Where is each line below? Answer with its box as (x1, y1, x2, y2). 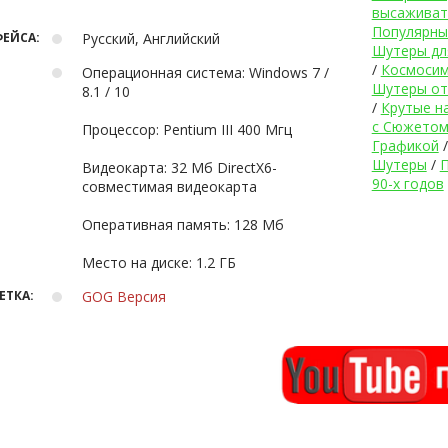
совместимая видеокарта (82, 177, 257, 196)
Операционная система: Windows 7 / (82, 63, 329, 82)
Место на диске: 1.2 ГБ (82, 253, 236, 272)
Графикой (371, 136, 439, 155)
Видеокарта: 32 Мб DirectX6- (82, 158, 171, 177)
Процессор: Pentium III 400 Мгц (163, 120, 292, 139)
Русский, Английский (82, 29, 220, 48)
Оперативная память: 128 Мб (82, 215, 284, 234)
